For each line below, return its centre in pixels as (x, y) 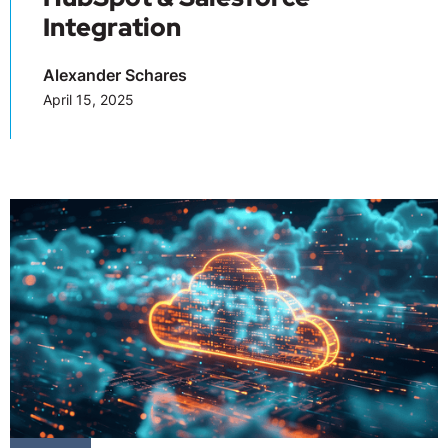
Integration (112, 27)
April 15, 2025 (88, 99)
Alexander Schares (115, 74)
